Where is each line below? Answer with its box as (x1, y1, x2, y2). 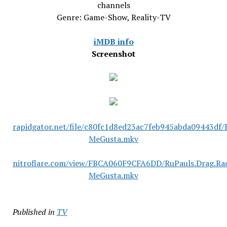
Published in (12, 206, 55, 217)
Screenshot (92, 48, 135, 59)
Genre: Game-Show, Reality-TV (56, 12, 171, 23)
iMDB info (93, 36, 134, 47)
